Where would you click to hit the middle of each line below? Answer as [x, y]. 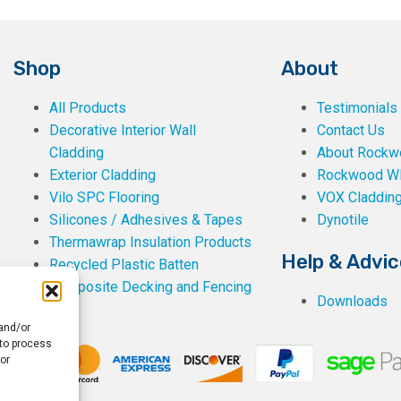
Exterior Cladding [102, 175]
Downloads [352, 302]
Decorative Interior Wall [123, 131]
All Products [88, 108]
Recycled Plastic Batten [124, 265]
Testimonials [357, 108]
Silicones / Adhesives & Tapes [146, 220]
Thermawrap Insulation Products [150, 243]
